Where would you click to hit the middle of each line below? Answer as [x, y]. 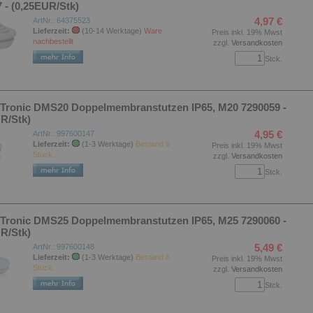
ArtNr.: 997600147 [64, 133]
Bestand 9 [153, 144]
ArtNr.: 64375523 [61, 20]
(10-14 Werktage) [112, 31]
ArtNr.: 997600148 [64, 247]
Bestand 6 [153, 257]
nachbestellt [53, 41]
